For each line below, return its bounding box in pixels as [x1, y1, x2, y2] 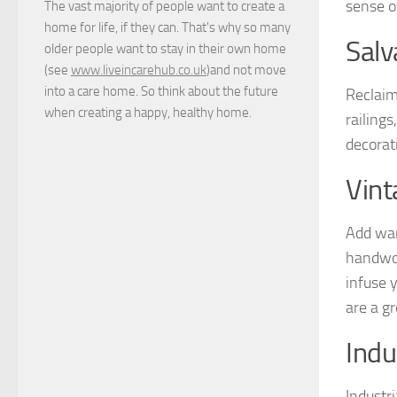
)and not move [206, 61, 286, 78]
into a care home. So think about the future [44, 82, 278, 99]
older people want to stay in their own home [44, 40, 286, 57]
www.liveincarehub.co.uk [71, 61, 206, 78]
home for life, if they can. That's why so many [44, 19, 291, 35]
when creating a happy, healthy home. [44, 104, 257, 121]
